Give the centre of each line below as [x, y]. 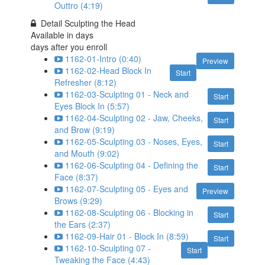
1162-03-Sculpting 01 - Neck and [127, 94]
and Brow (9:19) [85, 130]
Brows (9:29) [79, 201]
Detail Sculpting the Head [88, 23]
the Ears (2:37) [83, 224]
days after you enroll [69, 47]
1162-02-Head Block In [109, 70]
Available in [54, 35]
